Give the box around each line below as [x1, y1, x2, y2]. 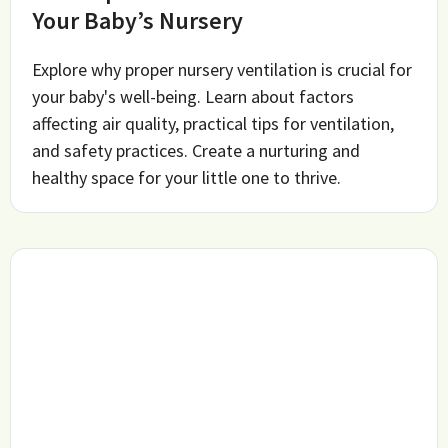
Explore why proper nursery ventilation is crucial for [32, 57, 413, 81]
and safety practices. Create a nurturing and [32, 138, 361, 162]
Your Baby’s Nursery [32, 4, 244, 36]
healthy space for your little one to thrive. [32, 165, 342, 189]
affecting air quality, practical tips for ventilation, [32, 111, 395, 135]
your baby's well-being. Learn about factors [32, 84, 355, 108]
